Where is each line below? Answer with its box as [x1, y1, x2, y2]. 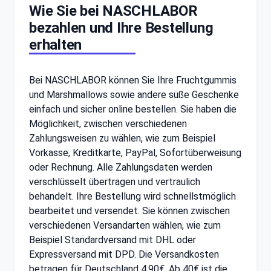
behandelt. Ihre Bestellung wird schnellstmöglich [29, 190, 236, 202]
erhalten [29, 36, 82, 53]
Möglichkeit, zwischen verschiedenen [29, 117, 187, 129]
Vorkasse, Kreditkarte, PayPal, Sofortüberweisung [29, 146, 241, 158]
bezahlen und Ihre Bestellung [29, 19, 214, 36]
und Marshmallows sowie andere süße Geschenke [29, 88, 239, 100]
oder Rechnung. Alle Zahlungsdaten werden [29, 161, 212, 173]
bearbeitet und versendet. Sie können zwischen [29, 204, 230, 217]
